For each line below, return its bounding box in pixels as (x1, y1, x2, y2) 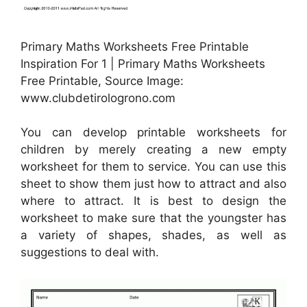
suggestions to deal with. (21, 245, 159, 260)
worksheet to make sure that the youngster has (21, 211, 286, 225)
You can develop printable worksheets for (21, 125, 286, 140)
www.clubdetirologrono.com (21, 90, 175, 105)
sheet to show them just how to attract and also (21, 177, 286, 191)
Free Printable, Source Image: (21, 73, 184, 88)
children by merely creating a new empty (21, 143, 286, 157)
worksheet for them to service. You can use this (21, 160, 286, 174)
